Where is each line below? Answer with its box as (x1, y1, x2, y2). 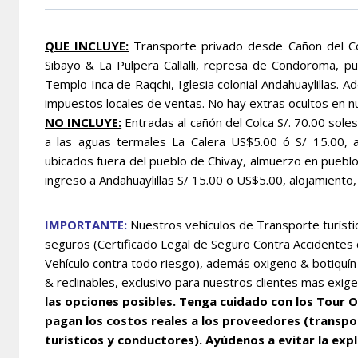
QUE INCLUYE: (45, 37, 129, 54)
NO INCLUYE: (45, 113, 122, 130)
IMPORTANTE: (45, 216, 127, 233)
